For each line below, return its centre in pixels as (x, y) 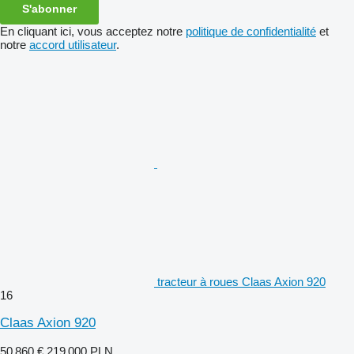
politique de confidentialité (251, 31)
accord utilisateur (73, 44)
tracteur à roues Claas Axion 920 (241, 281)
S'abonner (49, 8)
